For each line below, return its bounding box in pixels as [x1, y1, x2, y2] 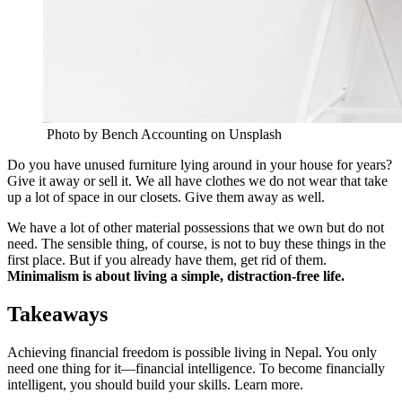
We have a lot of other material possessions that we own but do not [7, 219, 384, 235]
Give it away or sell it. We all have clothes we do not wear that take [7, 172, 388, 188]
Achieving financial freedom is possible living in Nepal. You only [7, 344, 377, 360]
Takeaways [7, 301, 108, 326]
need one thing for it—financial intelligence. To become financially [7, 360, 385, 376]
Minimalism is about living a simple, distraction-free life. [7, 267, 345, 284]
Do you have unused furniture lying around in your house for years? [7, 156, 392, 172]
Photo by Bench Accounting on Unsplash [43, 126, 282, 142]
